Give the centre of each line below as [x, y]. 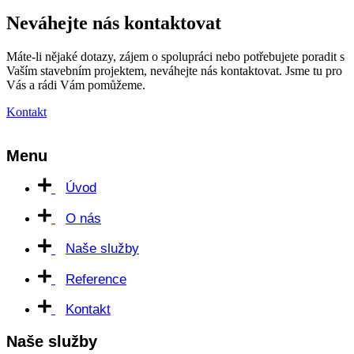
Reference [96, 280]
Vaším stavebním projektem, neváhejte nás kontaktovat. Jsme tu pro [174, 71]
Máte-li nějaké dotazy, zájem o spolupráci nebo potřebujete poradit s [175, 57]
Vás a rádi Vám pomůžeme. [76, 85]
